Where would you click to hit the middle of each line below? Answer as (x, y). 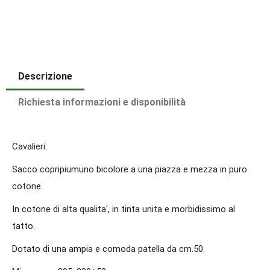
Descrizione (45, 76)
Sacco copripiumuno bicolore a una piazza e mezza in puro (130, 169)
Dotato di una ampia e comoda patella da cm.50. (108, 249)
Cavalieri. (31, 146)
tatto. (24, 226)
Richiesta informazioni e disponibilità (102, 102)
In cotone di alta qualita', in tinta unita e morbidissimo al (124, 209)
